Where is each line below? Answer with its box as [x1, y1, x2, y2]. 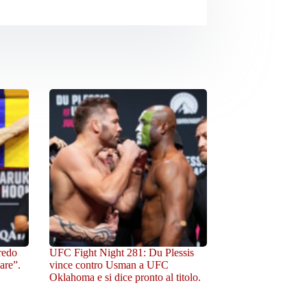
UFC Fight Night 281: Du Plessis [49, 247, 194, 259]
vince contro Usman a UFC [49, 259, 169, 271]
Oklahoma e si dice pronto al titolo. [49, 271, 201, 284]
